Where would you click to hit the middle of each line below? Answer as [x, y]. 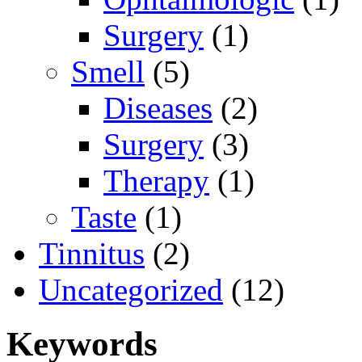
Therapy [156, 180]
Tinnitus [92, 253]
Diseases [158, 107]
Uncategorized [131, 289]
